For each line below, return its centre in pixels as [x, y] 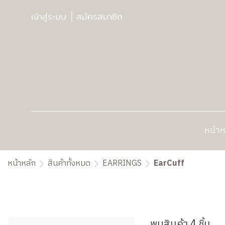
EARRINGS [122, 163]
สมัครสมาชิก [99, 17]
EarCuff [169, 163]
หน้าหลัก [22, 163]
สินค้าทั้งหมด [69, 163]
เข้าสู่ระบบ [49, 17]
